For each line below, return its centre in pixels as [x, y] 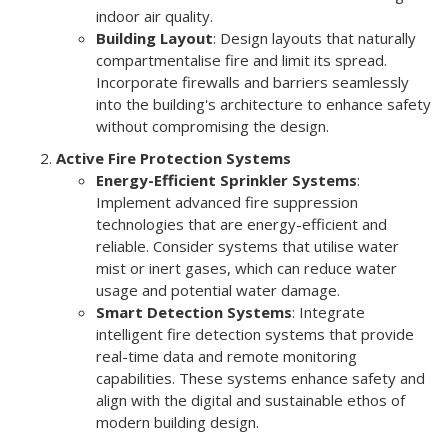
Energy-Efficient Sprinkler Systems [226, 179]
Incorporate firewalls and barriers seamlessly [252, 81]
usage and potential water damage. [218, 289]
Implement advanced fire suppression [227, 201]
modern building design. [177, 421]
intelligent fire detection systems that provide [255, 333]
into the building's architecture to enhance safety [263, 103]
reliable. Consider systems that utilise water [247, 245]
